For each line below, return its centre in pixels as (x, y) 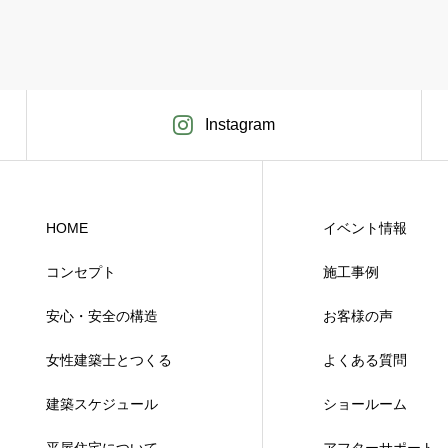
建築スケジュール (102, 404)
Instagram (239, 124)
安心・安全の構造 (102, 316)
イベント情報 (364, 228)
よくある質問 (364, 360)
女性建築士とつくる (109, 360)
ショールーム (364, 404)
